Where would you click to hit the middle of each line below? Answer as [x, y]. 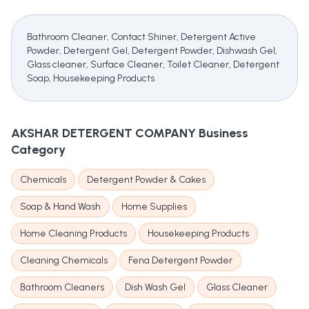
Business [222, 133]
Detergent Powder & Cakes [146, 180]
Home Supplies [154, 207]
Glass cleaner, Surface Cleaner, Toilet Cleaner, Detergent [153, 65]
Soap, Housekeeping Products [91, 79]
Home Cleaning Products [73, 234]
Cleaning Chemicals [64, 261]
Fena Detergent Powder [180, 261]
